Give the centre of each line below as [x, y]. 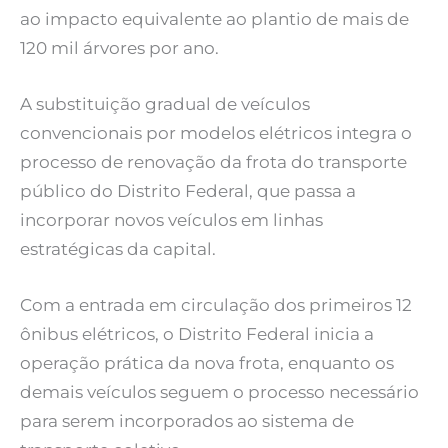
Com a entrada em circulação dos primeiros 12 [216, 304]
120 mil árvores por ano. [119, 47]
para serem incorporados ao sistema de [187, 420]
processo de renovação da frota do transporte [213, 161]
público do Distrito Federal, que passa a [188, 190]
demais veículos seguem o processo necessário [219, 391]
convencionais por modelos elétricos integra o [216, 132]
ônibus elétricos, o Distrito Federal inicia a [197, 333]
